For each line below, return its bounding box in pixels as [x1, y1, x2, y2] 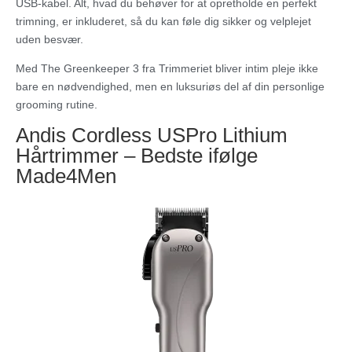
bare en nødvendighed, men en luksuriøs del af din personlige [16, 80, 324, 93]
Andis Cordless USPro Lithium [16, 123, 288, 148]
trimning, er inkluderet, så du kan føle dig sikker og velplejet [16, 15, 311, 28]
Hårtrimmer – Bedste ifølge [16, 144, 258, 168]
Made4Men [16, 164, 116, 189]
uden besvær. [16, 33, 83, 46]
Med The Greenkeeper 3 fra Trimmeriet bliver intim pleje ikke [16, 62, 318, 75]
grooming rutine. [16, 98, 97, 112]
